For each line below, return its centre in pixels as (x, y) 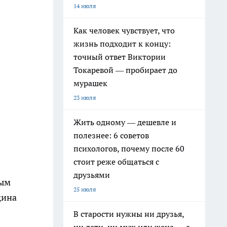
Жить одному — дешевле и (125, 122)
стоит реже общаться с (116, 162)
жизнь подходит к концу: (122, 44)
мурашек (90, 83)
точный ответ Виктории (120, 57)
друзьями (92, 175)
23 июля (85, 98)
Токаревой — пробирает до (125, 70)
